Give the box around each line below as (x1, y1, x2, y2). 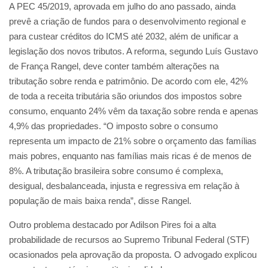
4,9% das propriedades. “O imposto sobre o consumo (9, 120, 218, 131)
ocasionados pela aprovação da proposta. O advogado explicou (9, 249, 257, 260)
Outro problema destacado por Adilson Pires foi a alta (9, 219, 216, 230)
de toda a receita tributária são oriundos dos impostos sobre (9, 90, 242, 101)
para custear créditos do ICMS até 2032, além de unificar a (9, 31, 238, 41)
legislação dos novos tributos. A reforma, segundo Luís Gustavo (9, 45, 258, 56)
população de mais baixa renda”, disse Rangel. (9, 195, 191, 206)
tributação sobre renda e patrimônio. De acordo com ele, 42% (9, 75, 248, 86)
